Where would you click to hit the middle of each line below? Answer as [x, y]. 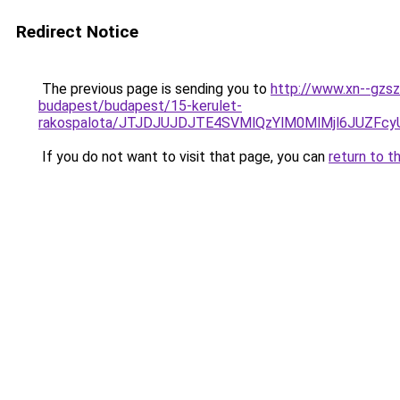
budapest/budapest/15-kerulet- [140, 106]
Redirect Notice [77, 32]
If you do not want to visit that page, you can [183, 157]
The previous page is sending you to [154, 89]
